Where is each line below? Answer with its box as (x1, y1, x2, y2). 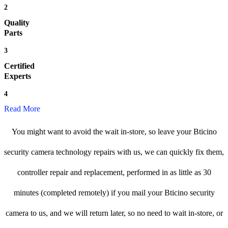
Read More (4, 104, 40, 113)
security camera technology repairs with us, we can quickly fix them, (4, 148, 224, 157)
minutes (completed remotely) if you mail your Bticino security (13, 188, 215, 197)
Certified (4, 62, 35, 71)
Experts (4, 72, 31, 81)
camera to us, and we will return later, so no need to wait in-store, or (5, 209, 223, 218)
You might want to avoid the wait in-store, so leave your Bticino (11, 127, 217, 136)
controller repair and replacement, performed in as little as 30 (17, 168, 211, 177)
